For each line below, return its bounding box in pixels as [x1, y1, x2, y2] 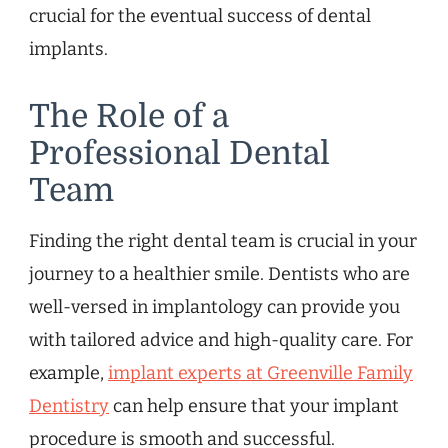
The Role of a [29, 97, 229, 135]
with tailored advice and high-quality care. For [29, 328, 413, 351]
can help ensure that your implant [109, 394, 399, 417]
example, [29, 361, 108, 384]
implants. [29, 37, 108, 60]
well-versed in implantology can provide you [29, 295, 400, 318]
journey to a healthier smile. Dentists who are [29, 262, 410, 285]
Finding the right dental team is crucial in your [29, 229, 417, 252]
